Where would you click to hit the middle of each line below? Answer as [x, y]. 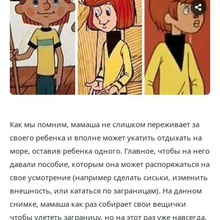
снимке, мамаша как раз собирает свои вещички [98, 204]
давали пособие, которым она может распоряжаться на [110, 164]
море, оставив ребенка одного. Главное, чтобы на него [110, 151]
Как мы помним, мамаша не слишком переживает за [105, 124]
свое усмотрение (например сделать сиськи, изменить [109, 178]
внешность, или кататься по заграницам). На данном [106, 191]
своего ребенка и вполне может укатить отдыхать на [106, 138]
